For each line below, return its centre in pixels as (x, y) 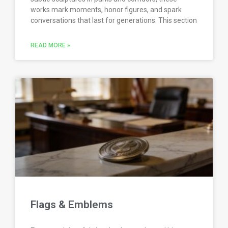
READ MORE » (50, 46)
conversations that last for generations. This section (114, 21)
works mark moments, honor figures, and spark (106, 10)
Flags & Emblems (72, 205)
